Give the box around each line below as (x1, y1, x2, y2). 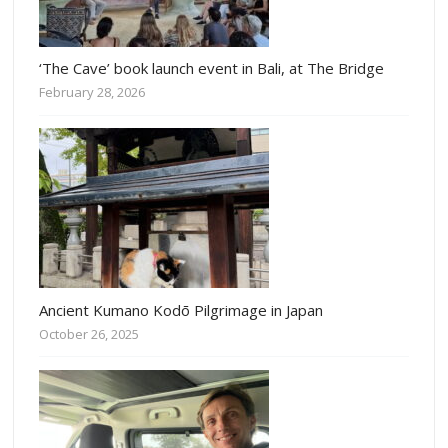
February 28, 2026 (39, 83, 146, 102)
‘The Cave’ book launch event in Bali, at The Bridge (39, 58, 385, 79)
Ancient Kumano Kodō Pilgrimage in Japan (39, 299, 324, 320)
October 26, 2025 (39, 324, 140, 343)
